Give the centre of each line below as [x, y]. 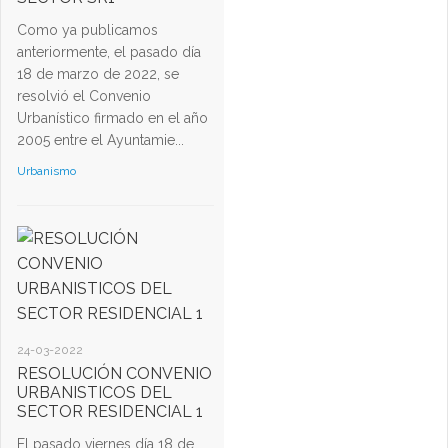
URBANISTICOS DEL [94, 393]
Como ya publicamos [87, 30]
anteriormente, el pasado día [109, 52]
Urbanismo [46, 171]
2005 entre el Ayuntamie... [100, 140]
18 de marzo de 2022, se [98, 74]
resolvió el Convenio [84, 96]
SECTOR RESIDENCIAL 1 [110, 412]
